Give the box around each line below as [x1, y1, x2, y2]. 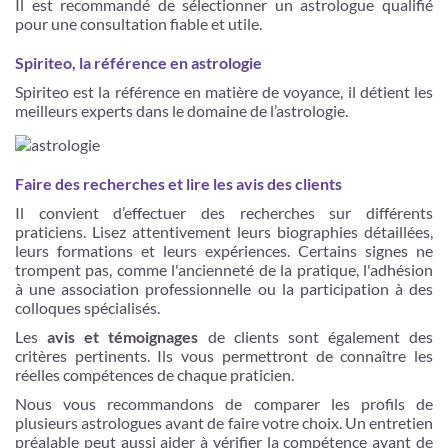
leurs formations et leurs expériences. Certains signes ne [15, 240, 433, 260]
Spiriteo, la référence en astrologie [15, 52, 262, 72]
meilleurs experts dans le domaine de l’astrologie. [15, 100, 348, 120]
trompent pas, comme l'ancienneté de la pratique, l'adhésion [15, 259, 433, 279]
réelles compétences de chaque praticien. [15, 364, 294, 384]
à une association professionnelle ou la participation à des [15, 278, 433, 298]
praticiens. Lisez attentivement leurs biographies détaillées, [15, 221, 433, 241]
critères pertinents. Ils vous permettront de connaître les [15, 345, 433, 365]
